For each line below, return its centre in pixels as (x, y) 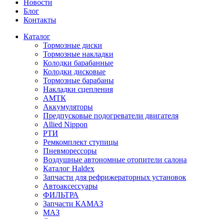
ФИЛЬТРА (61, 195)
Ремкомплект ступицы (81, 142)
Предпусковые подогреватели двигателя (111, 116)
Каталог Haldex (69, 168)
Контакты (40, 20)
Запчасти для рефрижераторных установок (115, 177)
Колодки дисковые (74, 72)
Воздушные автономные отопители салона (115, 160)
